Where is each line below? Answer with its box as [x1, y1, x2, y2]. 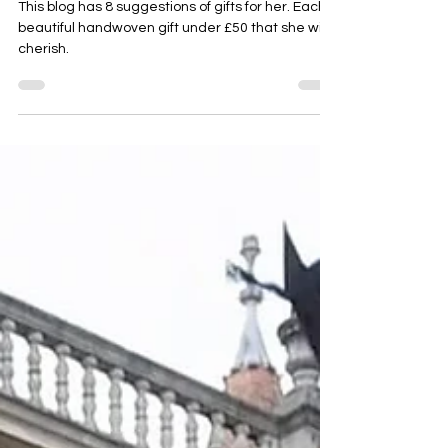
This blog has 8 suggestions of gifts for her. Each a [18, 26, 293, 41]
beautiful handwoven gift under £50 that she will [18, 47, 328, 62]
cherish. [18, 68, 69, 83]
